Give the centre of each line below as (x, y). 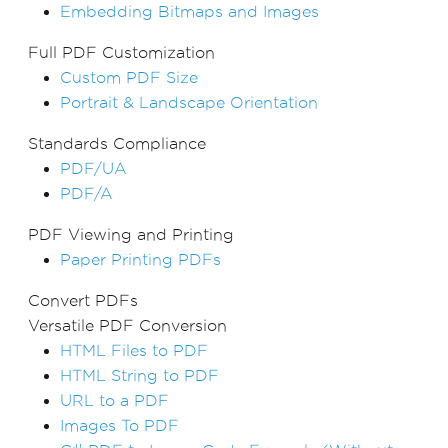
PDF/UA (93, 168)
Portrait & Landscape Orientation (189, 102)
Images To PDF (119, 425)
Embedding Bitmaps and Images (189, 11)
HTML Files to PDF (134, 350)
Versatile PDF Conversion (127, 325)
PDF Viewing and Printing (131, 234)
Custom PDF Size (129, 77)
